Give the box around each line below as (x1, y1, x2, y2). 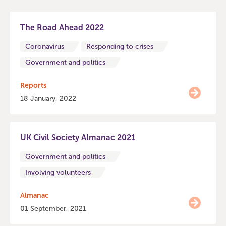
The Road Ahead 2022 (20, 23, 104, 32)
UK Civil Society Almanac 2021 (20, 133, 135, 142)
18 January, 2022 (20, 94, 76, 103)
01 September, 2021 (20, 204, 86, 213)
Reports (20, 81, 46, 90)
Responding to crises (86, 42, 153, 51)
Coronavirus (25, 42, 64, 51)
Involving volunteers (25, 168, 91, 177)
